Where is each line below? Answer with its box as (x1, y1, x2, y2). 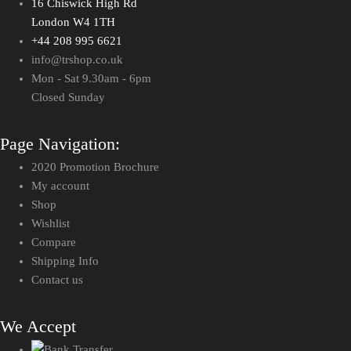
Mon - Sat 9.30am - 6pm (31, 72, 151, 85)
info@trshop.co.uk (31, 53, 123, 67)
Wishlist (31, 217, 70, 230)
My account (31, 179, 89, 193)
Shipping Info (31, 255, 99, 268)
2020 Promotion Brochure (31, 161, 159, 174)
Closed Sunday (31, 91, 105, 104)
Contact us (31, 273, 83, 287)
